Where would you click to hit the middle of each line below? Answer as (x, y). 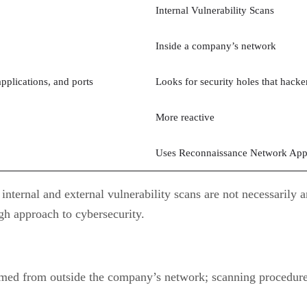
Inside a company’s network (216, 46)
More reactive (185, 118)
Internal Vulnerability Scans (215, 11)
